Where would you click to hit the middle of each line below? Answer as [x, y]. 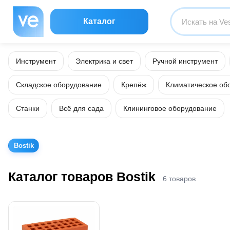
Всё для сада [81, 108]
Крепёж [134, 85]
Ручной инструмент [185, 61]
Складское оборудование [59, 85]
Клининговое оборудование [170, 108]
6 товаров [179, 178]
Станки [28, 108]
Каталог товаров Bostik [82, 176]
